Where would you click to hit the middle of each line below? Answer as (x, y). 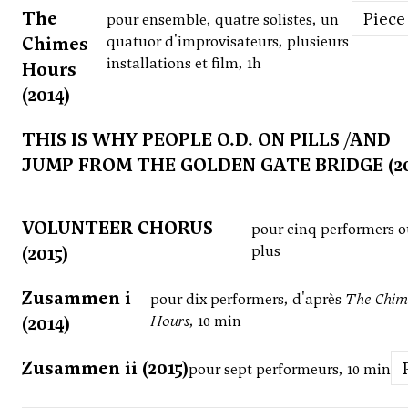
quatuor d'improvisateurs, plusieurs (227, 42)
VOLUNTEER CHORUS (117, 228)
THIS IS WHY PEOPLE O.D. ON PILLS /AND (206, 140)
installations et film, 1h (184, 64)
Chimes (55, 44)
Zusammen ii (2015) (105, 368)
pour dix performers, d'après (247, 300)
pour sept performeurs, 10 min (290, 370)
